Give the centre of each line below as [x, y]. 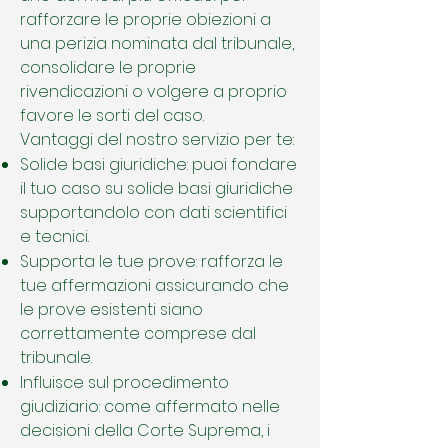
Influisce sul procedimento [124, 382]
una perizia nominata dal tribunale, [157, 43]
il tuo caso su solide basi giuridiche [156, 188]
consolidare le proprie [108, 67]
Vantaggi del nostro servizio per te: [157, 139]
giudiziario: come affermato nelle [150, 406]
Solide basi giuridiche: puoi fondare [158, 164]
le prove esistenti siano [111, 309]
